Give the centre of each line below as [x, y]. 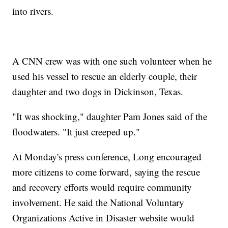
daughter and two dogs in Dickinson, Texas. [98, 92]
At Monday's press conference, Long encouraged [107, 157]
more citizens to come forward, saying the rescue [106, 172]
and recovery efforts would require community [102, 187]
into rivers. [33, 11]
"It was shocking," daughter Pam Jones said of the [110, 117]
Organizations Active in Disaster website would [104, 218]
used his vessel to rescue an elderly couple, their [105, 76]
